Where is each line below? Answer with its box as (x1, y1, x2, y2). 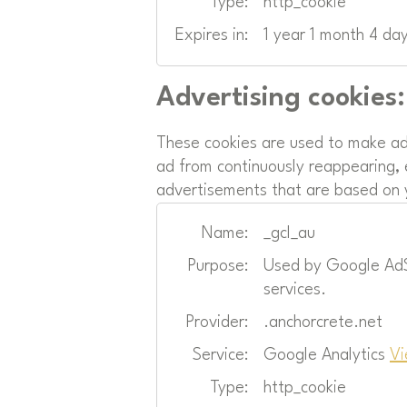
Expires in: (175, 26, 249, 44)
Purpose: (187, 257, 249, 274)
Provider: (185, 313, 249, 331)
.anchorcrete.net (263, 313, 382, 331)
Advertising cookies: (156, 84, 405, 112)
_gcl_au (263, 224, 315, 242)
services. (263, 281, 326, 298)
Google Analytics (263, 346, 390, 363)
